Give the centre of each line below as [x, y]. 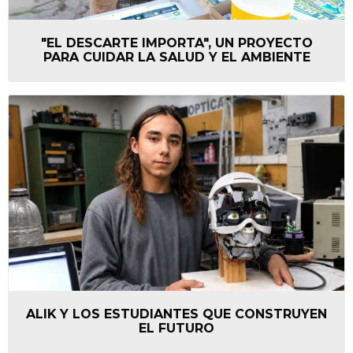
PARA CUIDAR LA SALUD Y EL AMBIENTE [176, 57]
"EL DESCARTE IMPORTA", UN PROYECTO [176, 43]
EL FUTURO [176, 329]
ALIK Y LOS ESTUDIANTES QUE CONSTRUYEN [176, 314]
